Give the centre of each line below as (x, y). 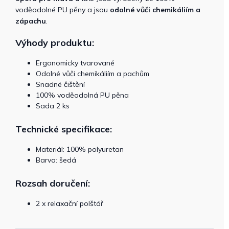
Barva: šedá (56, 160)
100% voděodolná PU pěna (82, 95)
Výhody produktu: (55, 43)
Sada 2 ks (53, 106)
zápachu (31, 21)
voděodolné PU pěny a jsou (63, 10)
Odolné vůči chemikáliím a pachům (93, 74)
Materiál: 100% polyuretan (80, 149)
